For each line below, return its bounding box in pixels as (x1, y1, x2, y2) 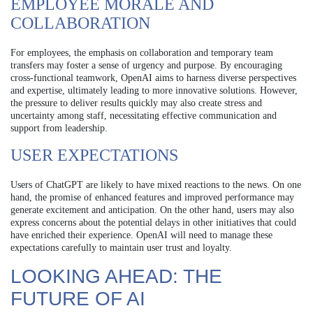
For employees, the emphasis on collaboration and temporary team (10, 47, 273, 58)
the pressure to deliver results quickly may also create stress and (10, 97, 262, 108)
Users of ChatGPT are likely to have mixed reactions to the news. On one (10, 179, 301, 190)
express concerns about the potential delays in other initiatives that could (10, 217, 296, 228)
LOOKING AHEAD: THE (10, 265, 222, 287)
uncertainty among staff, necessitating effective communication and (10, 110, 277, 121)
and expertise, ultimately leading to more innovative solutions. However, (10, 85, 298, 96)
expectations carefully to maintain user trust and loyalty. (10, 242, 232, 253)
